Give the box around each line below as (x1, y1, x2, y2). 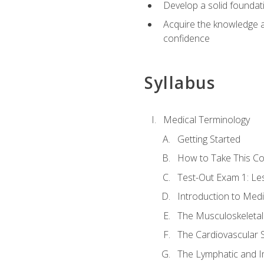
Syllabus (144, 71, 216, 94)
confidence (163, 32, 210, 45)
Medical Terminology (163, 113, 250, 126)
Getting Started (177, 132, 240, 146)
